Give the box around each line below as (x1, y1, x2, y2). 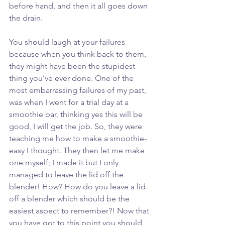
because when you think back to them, (9, 49, 148, 59)
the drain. (9, 13, 45, 23)
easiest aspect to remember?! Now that (9, 206, 151, 216)
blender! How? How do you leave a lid (9, 182, 148, 192)
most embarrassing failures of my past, (9, 85, 148, 95)
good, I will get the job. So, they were (9, 122, 144, 132)
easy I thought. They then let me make (9, 146, 147, 156)
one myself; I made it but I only (9, 158, 121, 168)
